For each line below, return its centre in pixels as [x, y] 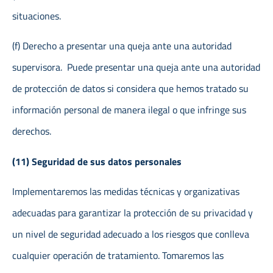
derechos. [32, 131]
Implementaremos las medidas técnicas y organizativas [126, 191]
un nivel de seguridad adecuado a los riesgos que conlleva [131, 234]
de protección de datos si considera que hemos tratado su [130, 89]
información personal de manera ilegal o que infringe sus [129, 110]
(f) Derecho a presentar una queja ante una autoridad [122, 46]
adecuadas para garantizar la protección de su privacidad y [133, 212]
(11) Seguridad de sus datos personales [97, 161]
